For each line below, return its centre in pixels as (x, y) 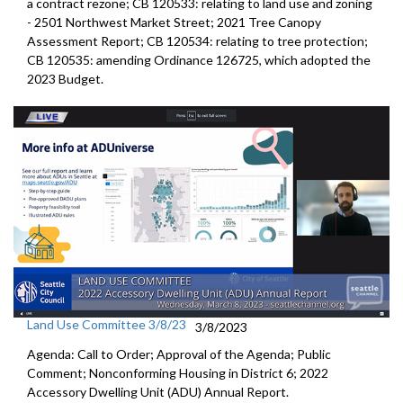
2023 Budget (64, 78)
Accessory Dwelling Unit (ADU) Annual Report (157, 391)
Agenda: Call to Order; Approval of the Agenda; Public (179, 354)
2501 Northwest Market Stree (120, 22)
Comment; (58, 372)
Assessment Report (84, 40)
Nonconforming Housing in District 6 (191, 372)
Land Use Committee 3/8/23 (107, 324)
